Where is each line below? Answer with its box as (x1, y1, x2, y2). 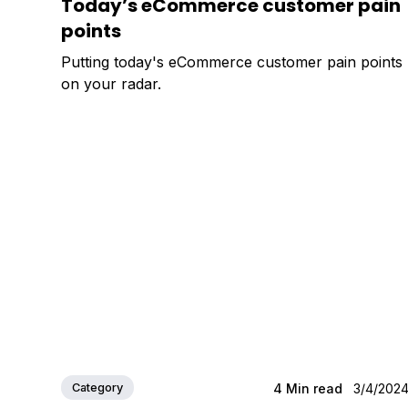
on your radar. (61, 74, 162, 93)
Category (72, 380, 124, 394)
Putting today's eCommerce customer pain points (61, 52, 403, 71)
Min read (286, 380, 343, 396)
